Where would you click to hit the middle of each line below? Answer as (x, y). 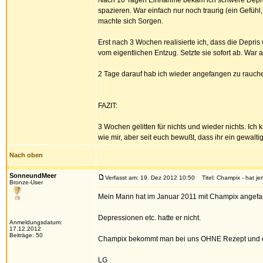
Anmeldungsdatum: (36, 222)
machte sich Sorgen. (131, 21)
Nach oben (26, 155)
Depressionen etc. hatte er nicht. (149, 218)
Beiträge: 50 (26, 235)
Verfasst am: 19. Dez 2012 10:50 (150, 178)
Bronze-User (26, 182)
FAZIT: (108, 106)
